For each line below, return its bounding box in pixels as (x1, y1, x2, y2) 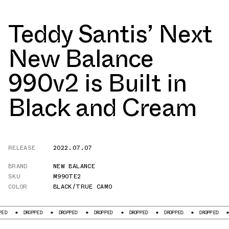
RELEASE (8, 143, 36, 152)
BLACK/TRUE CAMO (53, 181, 112, 191)
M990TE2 (53, 171, 81, 181)
